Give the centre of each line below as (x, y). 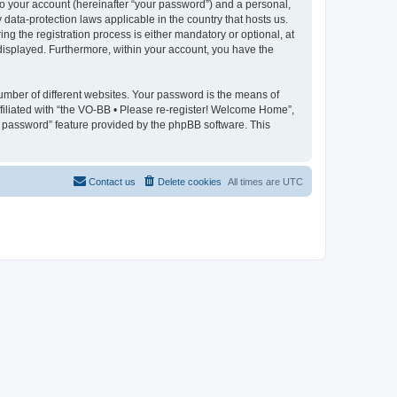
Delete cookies (190, 181)
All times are (255, 181)
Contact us (112, 181)
